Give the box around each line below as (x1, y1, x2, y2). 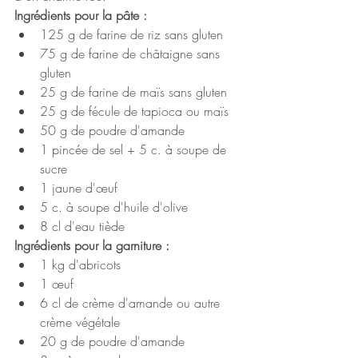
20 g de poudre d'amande (40, 332, 185, 351)
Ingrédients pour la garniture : (14, 237, 169, 255)
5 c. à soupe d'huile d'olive (40, 198, 188, 217)
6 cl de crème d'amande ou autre (40, 294, 224, 312)
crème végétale (40, 313, 120, 332)
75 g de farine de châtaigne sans (40, 45, 224, 63)
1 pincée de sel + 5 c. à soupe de (40, 141, 230, 159)
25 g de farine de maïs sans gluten (40, 83, 227, 101)
